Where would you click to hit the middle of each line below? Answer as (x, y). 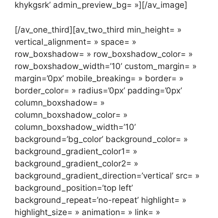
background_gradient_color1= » (76, 151)
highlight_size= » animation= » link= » (87, 212)
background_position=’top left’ (74, 188)
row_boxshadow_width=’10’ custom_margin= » (106, 66)
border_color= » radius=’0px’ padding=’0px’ (98, 90)
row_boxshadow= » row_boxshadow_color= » (104, 54)
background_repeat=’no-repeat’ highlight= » (100, 200)
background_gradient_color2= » (76, 163)
